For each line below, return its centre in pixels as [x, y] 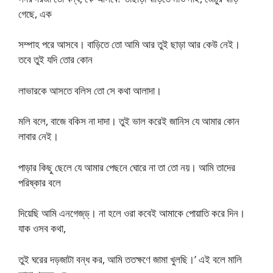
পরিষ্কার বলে [40, 182]
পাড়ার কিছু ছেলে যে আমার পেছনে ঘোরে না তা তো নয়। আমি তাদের [127, 167]
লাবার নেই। [38, 136]
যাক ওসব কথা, [42, 228]
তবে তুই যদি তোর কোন [55, 59]
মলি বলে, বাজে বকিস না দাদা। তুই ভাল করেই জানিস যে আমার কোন [129, 121]
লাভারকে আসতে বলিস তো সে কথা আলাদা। [90, 90]
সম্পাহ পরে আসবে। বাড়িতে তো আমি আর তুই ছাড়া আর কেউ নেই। [129, 44]
